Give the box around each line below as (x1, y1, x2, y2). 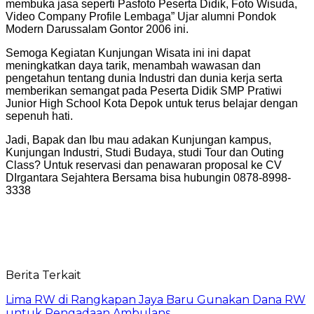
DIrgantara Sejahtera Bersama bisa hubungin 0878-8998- (6, 171, 291, 184)
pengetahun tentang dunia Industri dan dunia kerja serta (6, 71, 282, 84)
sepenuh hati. (6, 109, 73, 122)
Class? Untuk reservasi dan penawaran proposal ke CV (6, 158, 282, 171)
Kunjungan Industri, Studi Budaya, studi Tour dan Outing (6, 146, 284, 158)
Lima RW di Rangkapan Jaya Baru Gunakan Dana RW (6, 292, 306, 306)
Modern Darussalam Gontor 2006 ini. (6, 22, 189, 35)
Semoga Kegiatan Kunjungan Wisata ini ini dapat (6, 46, 250, 59)
